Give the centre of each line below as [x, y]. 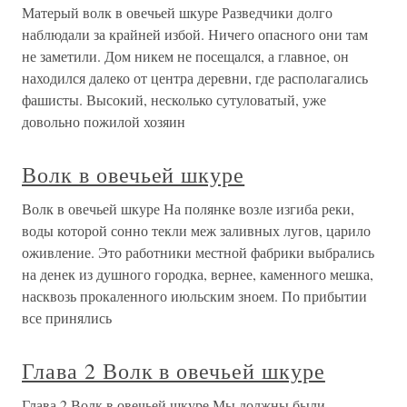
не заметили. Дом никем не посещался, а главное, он [185, 56]
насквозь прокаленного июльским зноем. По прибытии [194, 296]
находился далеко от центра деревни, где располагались [195, 78]
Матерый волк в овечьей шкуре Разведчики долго [177, 13]
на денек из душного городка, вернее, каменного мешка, [198, 274]
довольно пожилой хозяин [104, 122]
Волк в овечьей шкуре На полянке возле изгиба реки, [188, 209]
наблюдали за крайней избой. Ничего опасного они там [195, 35]
